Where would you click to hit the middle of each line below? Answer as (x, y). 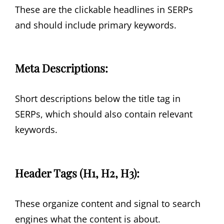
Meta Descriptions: (61, 68)
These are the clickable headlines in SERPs (104, 9)
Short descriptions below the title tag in (98, 99)
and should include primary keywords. (96, 25)
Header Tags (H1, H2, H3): (77, 173)
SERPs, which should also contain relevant (104, 114)
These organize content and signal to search (108, 204)
